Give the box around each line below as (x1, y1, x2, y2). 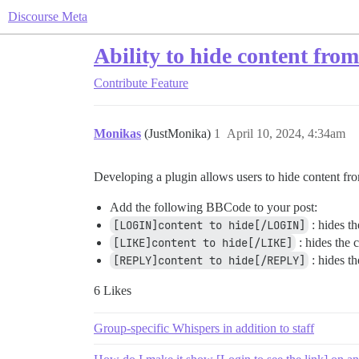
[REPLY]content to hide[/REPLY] (113, 253, 305, 268)
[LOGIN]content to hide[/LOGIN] (113, 218, 305, 232)
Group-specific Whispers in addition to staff (94, 321, 314, 335)
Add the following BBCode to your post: (110, 200, 317, 214)
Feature (151, 76, 188, 90)
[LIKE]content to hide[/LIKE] (113, 236, 292, 250)
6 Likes (94, 284, 131, 297)
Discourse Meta (8, 10, 87, 23)
